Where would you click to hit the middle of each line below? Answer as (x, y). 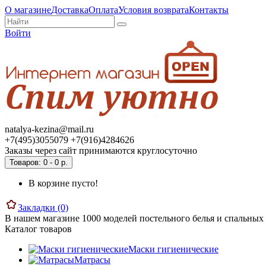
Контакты (209, 10)
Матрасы (92, 260)
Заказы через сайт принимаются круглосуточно (101, 151)
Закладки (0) (43, 208)
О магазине (28, 10)
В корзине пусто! (63, 183)
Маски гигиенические (173, 249)
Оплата (103, 10)
